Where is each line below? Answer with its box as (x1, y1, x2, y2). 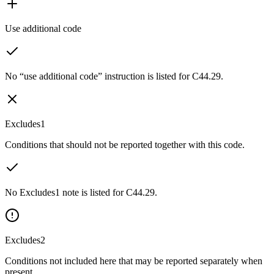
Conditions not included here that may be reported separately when (5, 255, 262, 266)
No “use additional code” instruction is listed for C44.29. (5, 70, 223, 81)
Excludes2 (5, 234, 45, 245)
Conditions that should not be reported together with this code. (5, 139, 245, 150)
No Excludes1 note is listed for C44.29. (5, 187, 157, 198)
